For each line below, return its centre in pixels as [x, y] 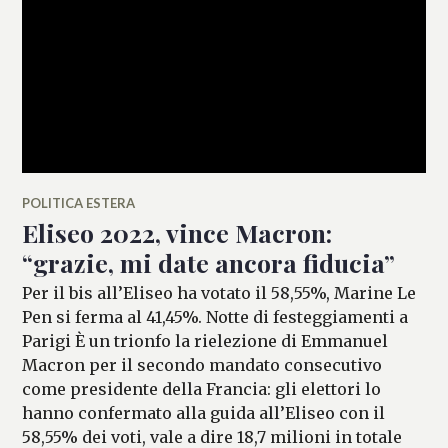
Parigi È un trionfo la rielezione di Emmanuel [205, 340]
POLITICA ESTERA [79, 202]
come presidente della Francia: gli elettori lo [202, 388]
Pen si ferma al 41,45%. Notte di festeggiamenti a [215, 316]
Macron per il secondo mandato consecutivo [202, 364]
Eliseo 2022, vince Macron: [177, 232]
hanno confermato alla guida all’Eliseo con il [204, 412]
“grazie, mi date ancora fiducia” [209, 262]
